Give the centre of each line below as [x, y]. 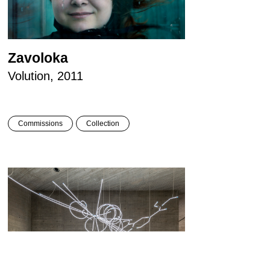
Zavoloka [38, 58]
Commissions [40, 124]
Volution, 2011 [45, 76]
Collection [102, 124]
